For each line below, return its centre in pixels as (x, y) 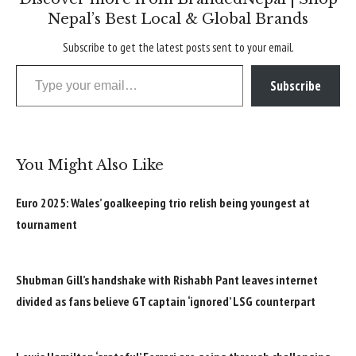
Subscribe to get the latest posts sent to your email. (178, 48)
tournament (46, 224)
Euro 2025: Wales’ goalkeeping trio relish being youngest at (163, 203)
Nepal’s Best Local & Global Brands (178, 19)
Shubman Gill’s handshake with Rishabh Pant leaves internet (167, 279)
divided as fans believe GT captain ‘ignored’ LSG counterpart (166, 301)
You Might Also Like (90, 166)
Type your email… (32, 65)
